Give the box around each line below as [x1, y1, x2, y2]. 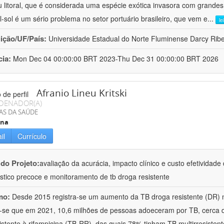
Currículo [17, 131, 46, 141]
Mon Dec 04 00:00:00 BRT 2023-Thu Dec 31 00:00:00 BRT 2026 [13, 53, 218, 64]
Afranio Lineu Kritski [36, 86, 127, 100]
